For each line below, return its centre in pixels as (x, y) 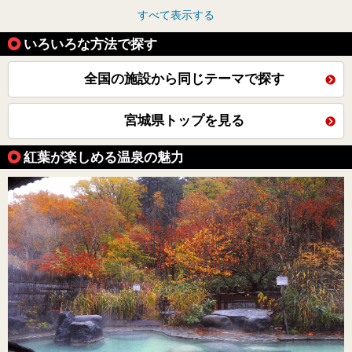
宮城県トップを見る (184, 121)
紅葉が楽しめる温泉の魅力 (104, 158)
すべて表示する (176, 15)
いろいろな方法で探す (90, 44)
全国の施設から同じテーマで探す (184, 79)
